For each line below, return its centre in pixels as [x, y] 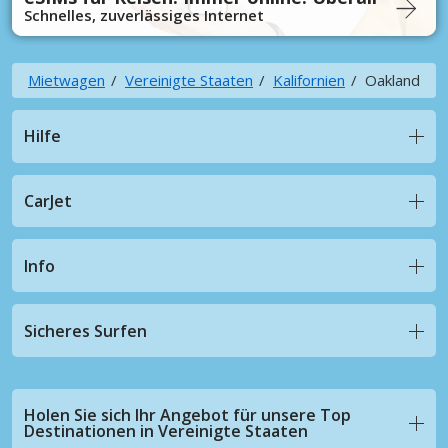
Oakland [392, 79]
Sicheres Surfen [85, 330]
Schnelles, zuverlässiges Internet [144, 14]
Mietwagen [66, 79]
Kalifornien [309, 79]
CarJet [48, 200]
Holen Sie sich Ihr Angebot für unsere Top [187, 415]
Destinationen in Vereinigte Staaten [166, 431]
